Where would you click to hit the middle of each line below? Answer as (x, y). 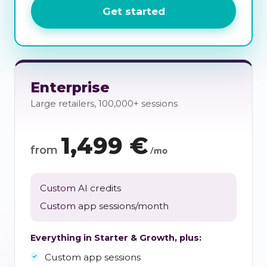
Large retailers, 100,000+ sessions (104, 103)
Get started (133, 11)
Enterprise (70, 87)
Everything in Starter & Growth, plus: (116, 238)
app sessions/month (122, 206)
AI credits (98, 188)
